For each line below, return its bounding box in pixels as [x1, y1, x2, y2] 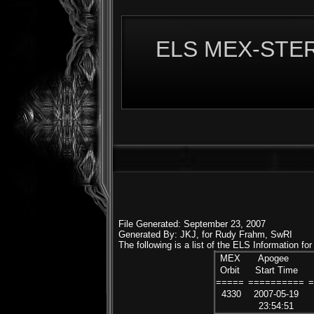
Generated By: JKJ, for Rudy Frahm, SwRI [118, 229, 292, 240]
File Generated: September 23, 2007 [118, 219, 266, 229]
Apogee [255, 253, 300, 264]
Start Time [254, 265, 301, 275]
